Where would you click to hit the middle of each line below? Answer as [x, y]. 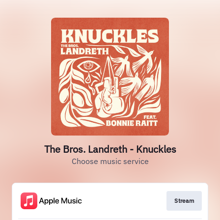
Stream [184, 201]
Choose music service [110, 161]
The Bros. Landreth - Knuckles [110, 149]
